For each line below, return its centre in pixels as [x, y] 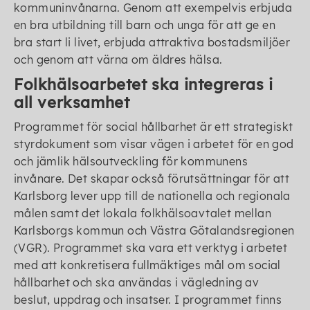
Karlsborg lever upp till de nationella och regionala [152, 196]
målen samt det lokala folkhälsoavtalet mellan [143, 213]
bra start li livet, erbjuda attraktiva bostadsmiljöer [152, 42]
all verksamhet [72, 102]
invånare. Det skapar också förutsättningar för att [152, 179]
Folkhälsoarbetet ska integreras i [144, 84]
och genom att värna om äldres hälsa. [118, 60]
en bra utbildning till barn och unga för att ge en [145, 25]
